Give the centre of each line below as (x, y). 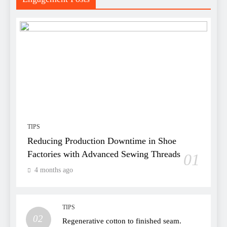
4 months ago (54, 170)
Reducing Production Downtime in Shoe (102, 141)
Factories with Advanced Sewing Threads (104, 154)
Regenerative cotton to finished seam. (122, 221)
